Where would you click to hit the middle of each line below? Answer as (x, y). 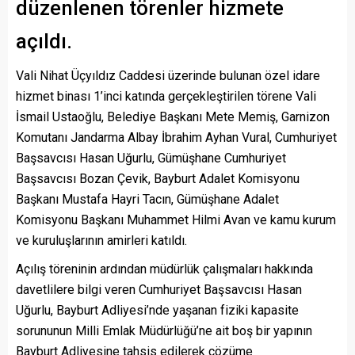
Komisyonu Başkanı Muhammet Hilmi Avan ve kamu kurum (176, 220)
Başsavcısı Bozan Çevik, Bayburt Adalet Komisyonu (158, 179)
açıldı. (44, 42)
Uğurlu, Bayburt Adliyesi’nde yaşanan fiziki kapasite (157, 311)
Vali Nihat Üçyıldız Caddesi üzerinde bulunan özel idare (168, 76)
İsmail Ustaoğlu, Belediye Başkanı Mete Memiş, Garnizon (173, 117)
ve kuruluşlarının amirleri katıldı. (101, 241)
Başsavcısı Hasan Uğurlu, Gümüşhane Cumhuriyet (151, 158)
